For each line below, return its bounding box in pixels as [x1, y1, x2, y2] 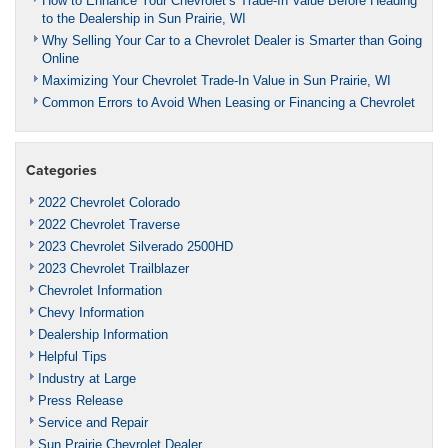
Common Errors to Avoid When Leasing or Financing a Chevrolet [42, 94, 415, 110]
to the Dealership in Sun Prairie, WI [42, 10, 246, 26]
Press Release [38, 392, 123, 408]
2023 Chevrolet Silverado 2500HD [38, 238, 233, 254]
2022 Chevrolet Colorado [38, 194, 180, 210]
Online [42, 50, 79, 66]
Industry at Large [38, 370, 136, 386]
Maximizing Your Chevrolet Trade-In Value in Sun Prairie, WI [42, 72, 391, 88]
